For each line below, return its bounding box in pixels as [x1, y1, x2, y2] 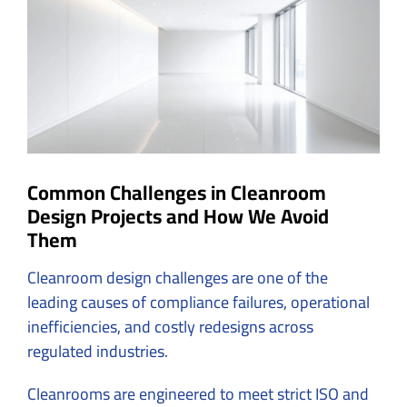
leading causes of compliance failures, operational [27, 286, 370, 317]
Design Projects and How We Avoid [27, 196, 329, 235]
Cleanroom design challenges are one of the [27, 262, 328, 293]
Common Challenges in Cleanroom [27, 173, 326, 212]
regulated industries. [27, 335, 172, 366]
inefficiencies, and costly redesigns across [27, 311, 313, 342]
